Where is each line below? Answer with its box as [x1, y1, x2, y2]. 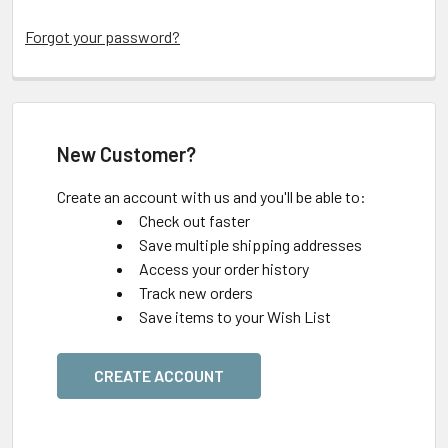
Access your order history [139, 259, 309, 278]
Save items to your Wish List [139, 307, 331, 326]
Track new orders [139, 283, 253, 302]
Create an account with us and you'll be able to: [57, 187, 366, 206]
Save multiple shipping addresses [139, 235, 362, 254]
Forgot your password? [25, 27, 180, 46]
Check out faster [139, 211, 250, 230]
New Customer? [57, 142, 196, 166]
